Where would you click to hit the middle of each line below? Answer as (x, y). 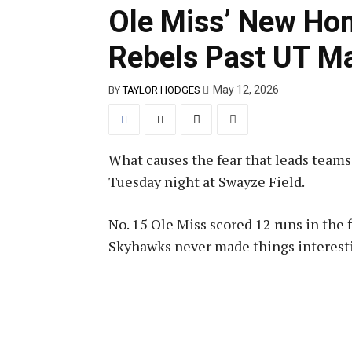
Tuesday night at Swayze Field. (207, 181)
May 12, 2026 (246, 90)
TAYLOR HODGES (161, 90)
